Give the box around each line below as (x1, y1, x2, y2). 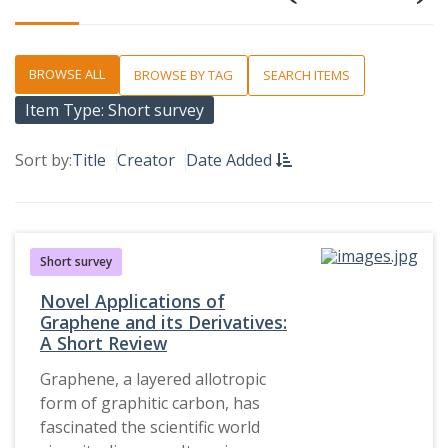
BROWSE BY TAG (134, 66, 233, 85)
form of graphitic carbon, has (40, 392, 260, 415)
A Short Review (40, 331, 167, 356)
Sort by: (15, 149, 72, 172)
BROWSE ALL (29, 65, 105, 84)
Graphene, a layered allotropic (40, 368, 266, 391)
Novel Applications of (40, 289, 225, 314)
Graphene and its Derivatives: (40, 310, 287, 335)
